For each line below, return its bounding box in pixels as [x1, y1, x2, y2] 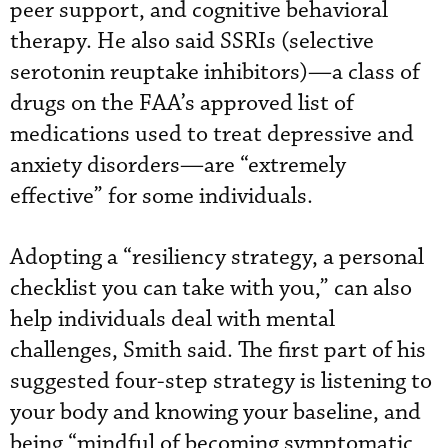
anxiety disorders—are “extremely [10, 150, 346, 180]
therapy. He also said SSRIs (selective [10, 26, 374, 56]
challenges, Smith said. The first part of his [10, 335, 426, 365]
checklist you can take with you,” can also [10, 273, 412, 303]
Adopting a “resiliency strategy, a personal [10, 242, 424, 272]
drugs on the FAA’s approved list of [10, 88, 354, 118]
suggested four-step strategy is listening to [10, 366, 432, 396]
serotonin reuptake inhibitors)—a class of [10, 57, 420, 87]
